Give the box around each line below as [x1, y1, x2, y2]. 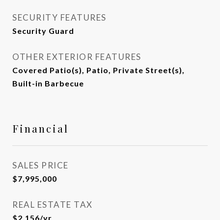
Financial [12, 121, 69, 135]
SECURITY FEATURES [12, 12, 107, 23]
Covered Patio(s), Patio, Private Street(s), [12, 65, 185, 75]
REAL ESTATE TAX [12, 199, 93, 210]
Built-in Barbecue [12, 79, 84, 88]
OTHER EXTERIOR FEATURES [12, 52, 141, 62]
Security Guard [12, 26, 74, 35]
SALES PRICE [12, 160, 69, 170]
